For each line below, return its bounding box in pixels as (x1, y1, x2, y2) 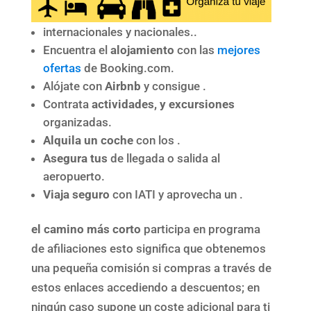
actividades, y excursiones (91, 96, 235, 111)
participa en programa (140, 221, 260, 236)
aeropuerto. (42, 169, 105, 183)
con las (174, 42, 217, 57)
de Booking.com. (81, 60, 174, 75)
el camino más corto (31, 221, 141, 236)
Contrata (42, 96, 92, 111)
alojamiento (110, 42, 174, 57)
